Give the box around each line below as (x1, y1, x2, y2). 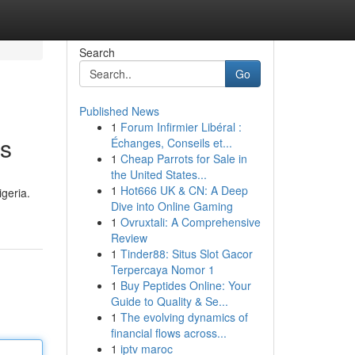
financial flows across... (110, 325, 227, 341)
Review (110, 230, 147, 246)
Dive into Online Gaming (110, 198, 233, 214)
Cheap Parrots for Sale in (120, 151, 247, 166)
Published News (78, 103, 159, 119)
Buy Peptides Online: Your (120, 277, 251, 293)
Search (78, 44, 115, 60)
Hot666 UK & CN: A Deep (120, 182, 248, 198)
